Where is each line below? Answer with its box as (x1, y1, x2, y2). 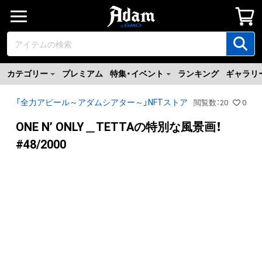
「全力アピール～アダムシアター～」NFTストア (15, 98, 188, 107)
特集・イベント (110, 69, 164, 78)
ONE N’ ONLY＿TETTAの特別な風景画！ (15, 120, 222, 134)
